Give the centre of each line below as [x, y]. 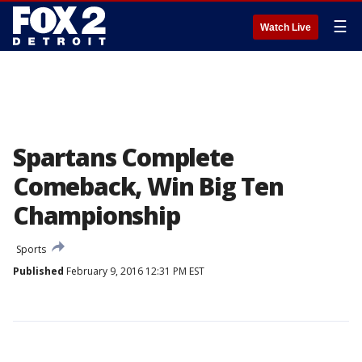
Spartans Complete [123, 157]
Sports [31, 249]
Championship [97, 215]
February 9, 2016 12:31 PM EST [134, 271]
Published [38, 271]
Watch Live [286, 27]
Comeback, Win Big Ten [148, 186]
